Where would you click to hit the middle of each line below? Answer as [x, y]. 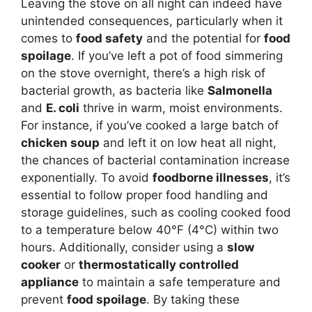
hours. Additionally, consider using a [124, 247]
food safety [109, 38]
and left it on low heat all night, [188, 143]
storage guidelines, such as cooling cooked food [156, 212]
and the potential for [203, 38]
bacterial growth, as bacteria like [114, 91]
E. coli [63, 108]
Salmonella [240, 91]
